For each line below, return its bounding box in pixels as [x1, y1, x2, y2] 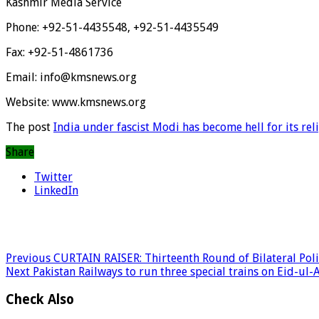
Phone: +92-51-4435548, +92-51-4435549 [6, 21, 219, 35]
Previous [6, 251, 51, 266]
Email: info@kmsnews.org [6, 70, 137, 85]
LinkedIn [34, 184, 78, 198]
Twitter [34, 170, 73, 184]
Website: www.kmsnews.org [6, 95, 146, 110]
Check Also [6, 291, 74, 307]
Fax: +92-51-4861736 [6, 46, 113, 60]
